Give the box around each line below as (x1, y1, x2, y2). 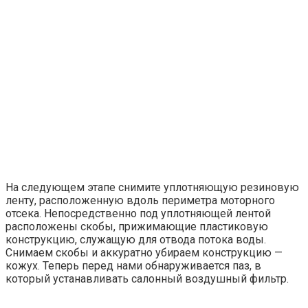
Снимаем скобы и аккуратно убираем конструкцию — (5, 245, 283, 259)
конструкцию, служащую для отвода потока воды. (5, 232, 266, 246)
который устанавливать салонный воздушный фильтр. (5, 272, 289, 285)
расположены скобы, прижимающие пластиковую (5, 219, 268, 233)
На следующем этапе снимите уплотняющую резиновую (5, 180, 299, 194)
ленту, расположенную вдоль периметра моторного (5, 193, 275, 207)
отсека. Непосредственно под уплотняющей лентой (5, 206, 271, 220)
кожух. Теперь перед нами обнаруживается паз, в (5, 258, 261, 272)
